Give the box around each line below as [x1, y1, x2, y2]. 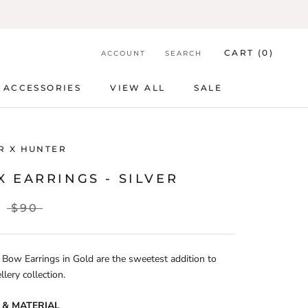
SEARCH [164, 49, 202, 58]
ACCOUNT [100, 49, 146, 58]
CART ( [223, 47, 263, 58]
